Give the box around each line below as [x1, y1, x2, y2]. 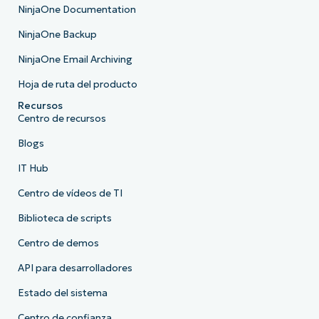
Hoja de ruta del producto [17, 78, 137, 91]
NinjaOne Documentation [17, 4, 136, 16]
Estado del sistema [17, 287, 108, 300]
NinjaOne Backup [17, 28, 97, 41]
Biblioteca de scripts [17, 212, 112, 225]
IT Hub [17, 162, 48, 175]
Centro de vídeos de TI [17, 187, 122, 200]
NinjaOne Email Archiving [17, 53, 132, 66]
